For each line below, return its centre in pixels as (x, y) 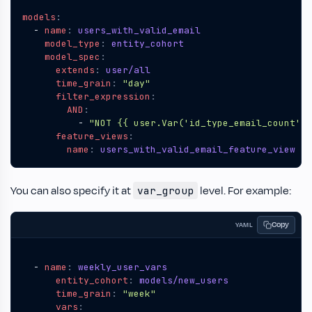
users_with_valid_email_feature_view (198, 149)
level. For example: (244, 191)
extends (75, 70)
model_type (72, 44)
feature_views (92, 136)
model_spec (72, 57)
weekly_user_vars (123, 267)
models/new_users (184, 280)
